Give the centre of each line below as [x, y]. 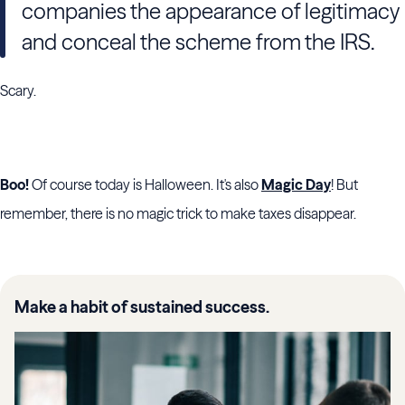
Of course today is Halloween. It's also [146, 184]
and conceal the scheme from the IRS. [198, 42]
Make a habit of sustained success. [142, 307]
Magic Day [296, 184]
